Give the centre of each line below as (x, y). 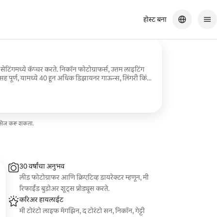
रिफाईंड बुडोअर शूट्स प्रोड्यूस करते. (65, 188)
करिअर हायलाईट (42, 200)
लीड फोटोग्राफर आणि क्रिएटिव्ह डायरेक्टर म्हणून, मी (84, 177)
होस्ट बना (155, 19)
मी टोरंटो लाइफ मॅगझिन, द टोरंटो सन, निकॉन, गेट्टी (82, 211)
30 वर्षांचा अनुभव (42, 166)
